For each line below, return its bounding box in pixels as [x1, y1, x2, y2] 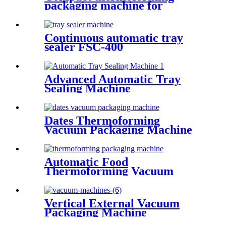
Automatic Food [44, 155, 128, 168]
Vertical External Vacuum [44, 196, 180, 210]
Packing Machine [44, 174, 135, 187]
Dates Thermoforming [44, 114, 160, 128]
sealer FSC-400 [44, 40, 123, 54]
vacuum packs [44, 8, 118, 22]
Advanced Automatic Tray [44, 73, 181, 86]
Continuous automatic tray [44, 31, 183, 45]
